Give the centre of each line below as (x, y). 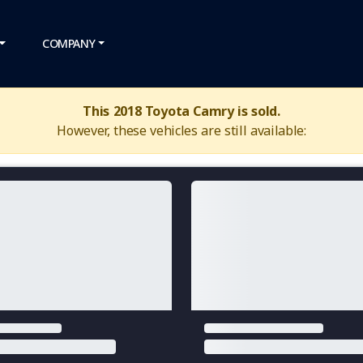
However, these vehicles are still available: (181, 130)
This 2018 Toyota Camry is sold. (181, 111)
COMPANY (69, 43)
